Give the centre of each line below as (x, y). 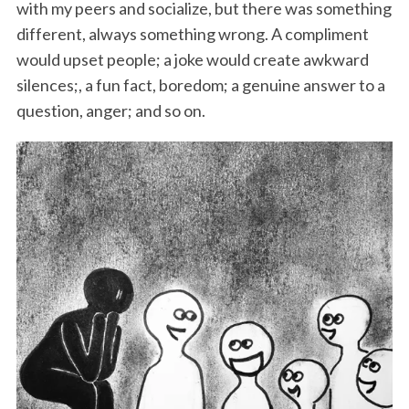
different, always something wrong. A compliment (192, 33)
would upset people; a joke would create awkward (192, 59)
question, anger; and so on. (110, 110)
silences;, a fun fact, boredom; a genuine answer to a (200, 84)
